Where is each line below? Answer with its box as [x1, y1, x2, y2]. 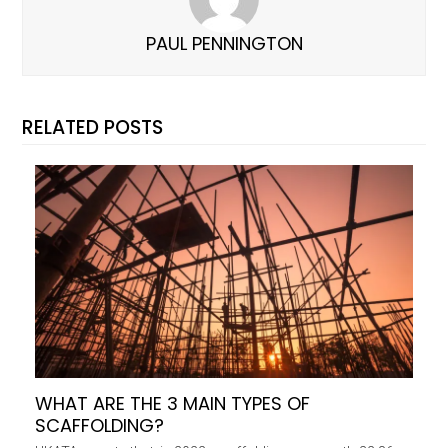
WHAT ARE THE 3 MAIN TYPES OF [34, 390, 310, 416]
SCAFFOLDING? [34, 412, 164, 438]
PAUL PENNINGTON [145, 31, 303, 57]
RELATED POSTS [22, 114, 164, 142]
